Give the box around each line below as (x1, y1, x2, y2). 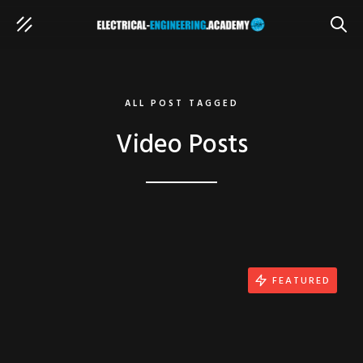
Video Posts (115, 125, 248, 166)
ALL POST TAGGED (124, 96, 239, 111)
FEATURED (272, 272, 331, 289)
